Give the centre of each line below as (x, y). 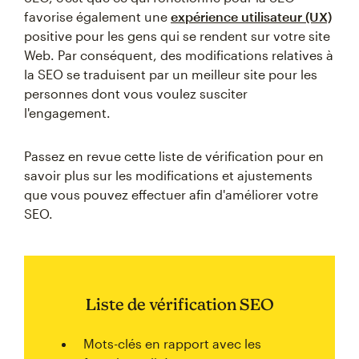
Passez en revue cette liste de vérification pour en (174, 156)
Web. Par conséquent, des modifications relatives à (179, 55)
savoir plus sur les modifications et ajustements (168, 175)
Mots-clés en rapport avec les (172, 343)
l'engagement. (67, 113)
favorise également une (97, 16)
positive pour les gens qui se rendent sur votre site (177, 36)
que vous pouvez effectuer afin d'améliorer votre (171, 194)
